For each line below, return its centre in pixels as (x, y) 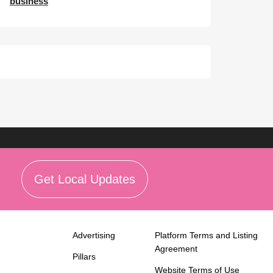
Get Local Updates (84, 179)
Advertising (94, 235)
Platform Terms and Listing (207, 235)
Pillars (84, 257)
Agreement (176, 249)
